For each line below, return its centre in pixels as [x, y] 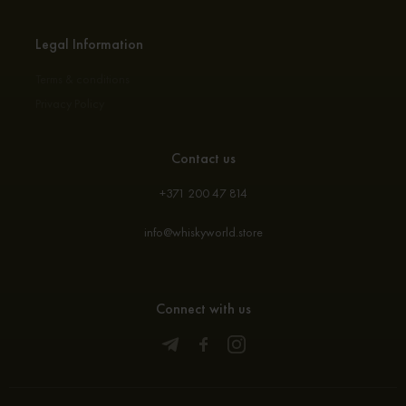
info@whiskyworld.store [203, 232]
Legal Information [89, 44]
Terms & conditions [82, 79]
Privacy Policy [70, 103]
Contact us [203, 158]
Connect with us [203, 309]
